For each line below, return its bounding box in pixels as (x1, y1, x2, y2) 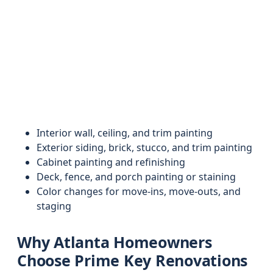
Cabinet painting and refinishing (37, 155, 185, 169)
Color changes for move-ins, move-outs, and (37, 185, 241, 198)
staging (37, 199, 71, 213)
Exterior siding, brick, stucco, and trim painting (37, 141, 252, 154)
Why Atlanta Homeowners (17, 232, 212, 252)
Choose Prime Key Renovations (17, 250, 247, 271)
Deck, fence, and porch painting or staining (37, 170, 236, 183)
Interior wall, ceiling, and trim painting (37, 126, 213, 140)
